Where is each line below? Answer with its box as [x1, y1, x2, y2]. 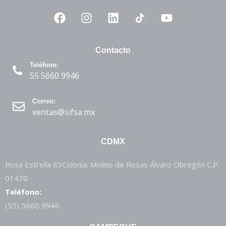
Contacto [95, 46, 131, 55]
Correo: [32, 97, 55, 105]
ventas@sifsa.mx [32, 106, 95, 118]
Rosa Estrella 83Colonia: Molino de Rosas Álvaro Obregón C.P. [5, 159, 219, 170]
